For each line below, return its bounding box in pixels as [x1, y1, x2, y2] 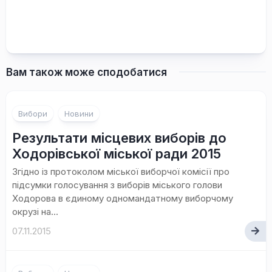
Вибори [18, 108, 47, 118]
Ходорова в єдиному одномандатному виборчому [12, 192, 233, 204]
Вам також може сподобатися [6, 66, 167, 78]
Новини [64, 108, 93, 118]
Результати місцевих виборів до [12, 129, 226, 146]
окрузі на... [12, 205, 58, 217]
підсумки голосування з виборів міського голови [12, 178, 222, 191]
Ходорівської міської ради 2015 [12, 145, 221, 161]
